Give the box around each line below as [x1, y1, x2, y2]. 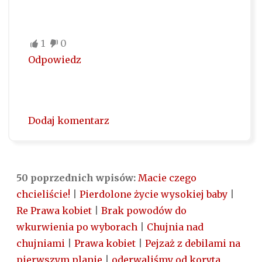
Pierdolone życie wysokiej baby [80, 188, 227, 201]
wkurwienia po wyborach [16, 221, 137, 233]
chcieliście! [16, 188, 70, 201]
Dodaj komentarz [27, 115, 109, 127]
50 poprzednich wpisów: [16, 172, 138, 184]
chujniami [16, 237, 65, 250]
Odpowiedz [27, 54, 81, 66]
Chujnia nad [147, 221, 204, 233]
